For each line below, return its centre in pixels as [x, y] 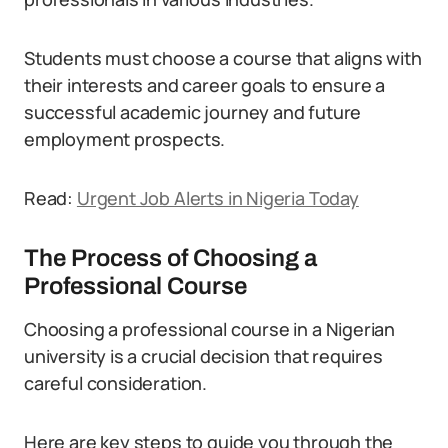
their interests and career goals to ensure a [205, 85]
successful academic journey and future [193, 112]
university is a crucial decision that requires [203, 356]
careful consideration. [116, 383]
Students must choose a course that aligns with [223, 58]
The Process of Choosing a [170, 258]
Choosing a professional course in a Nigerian [210, 329]
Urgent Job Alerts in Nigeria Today [217, 198]
